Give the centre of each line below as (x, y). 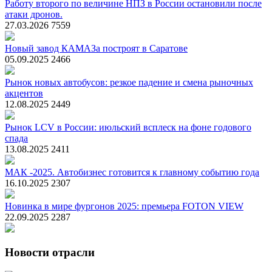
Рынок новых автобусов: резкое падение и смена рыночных (129, 82)
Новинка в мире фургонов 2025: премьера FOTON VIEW (124, 206)
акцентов (24, 93)
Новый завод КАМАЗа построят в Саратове (96, 48)
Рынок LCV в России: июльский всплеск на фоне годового (128, 127)
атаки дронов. (34, 14)
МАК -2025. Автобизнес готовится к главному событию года (132, 172)
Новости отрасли (50, 253)
